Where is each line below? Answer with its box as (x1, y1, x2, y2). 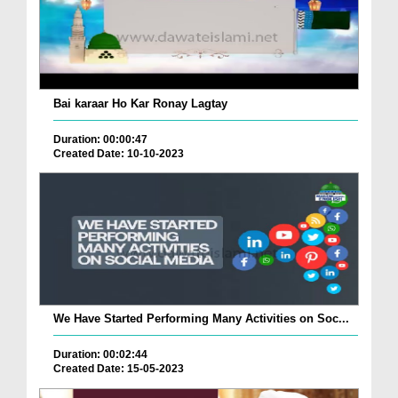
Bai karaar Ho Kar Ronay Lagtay (53, 96, 227, 110)
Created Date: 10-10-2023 (53, 147, 184, 160)
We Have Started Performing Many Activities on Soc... (53, 312, 349, 326)
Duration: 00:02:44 (53, 348, 147, 362)
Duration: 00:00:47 (53, 132, 147, 146)
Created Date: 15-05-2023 (53, 362, 184, 376)
